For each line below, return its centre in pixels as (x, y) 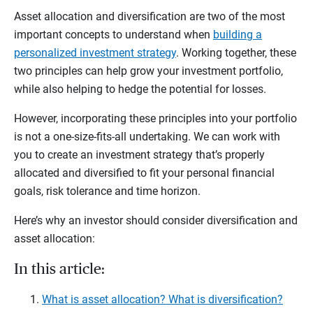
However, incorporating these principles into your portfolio (155, 118)
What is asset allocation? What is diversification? (162, 299)
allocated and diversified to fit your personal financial (144, 173)
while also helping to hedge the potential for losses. (140, 89)
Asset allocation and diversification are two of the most (150, 16)
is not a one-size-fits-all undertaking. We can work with (147, 136)
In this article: (59, 269)
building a (238, 34)
